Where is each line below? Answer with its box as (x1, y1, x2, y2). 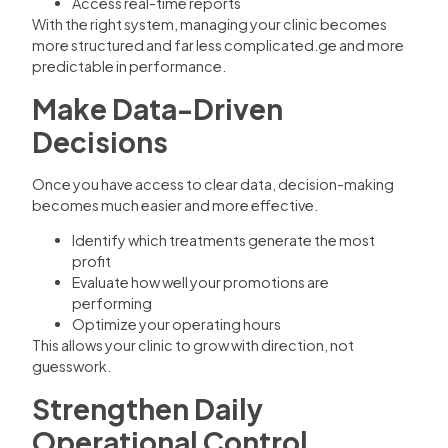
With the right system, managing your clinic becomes (32, 15, 387, 34)
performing (72, 294, 152, 313)
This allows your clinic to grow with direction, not (32, 336, 354, 355)
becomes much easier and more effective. (32, 195, 318, 214)
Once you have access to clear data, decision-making (32, 174, 394, 193)
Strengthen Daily (32, 390, 263, 426)
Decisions (32, 123, 168, 159)
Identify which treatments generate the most (72, 231, 375, 250)
